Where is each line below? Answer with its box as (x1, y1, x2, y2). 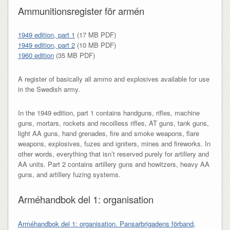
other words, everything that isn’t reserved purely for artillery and (17, 149, 209, 159)
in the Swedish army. (17, 84, 80, 94)
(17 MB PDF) (74, 30, 116, 40)
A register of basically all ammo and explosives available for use (17, 74, 209, 84)
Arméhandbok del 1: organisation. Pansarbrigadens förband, (17, 218, 196, 228)
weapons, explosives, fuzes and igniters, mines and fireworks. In (17, 139, 210, 149)
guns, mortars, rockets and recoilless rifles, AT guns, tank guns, (17, 118, 209, 128)
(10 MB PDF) (74, 40, 116, 50)
